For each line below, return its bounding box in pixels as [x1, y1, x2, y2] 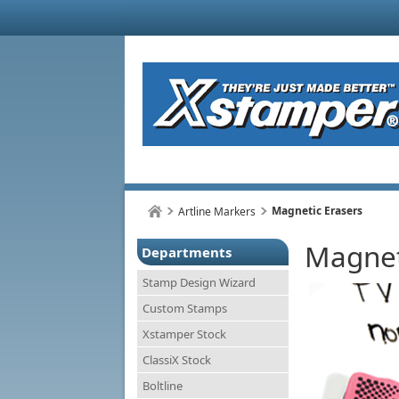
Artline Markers [178, 204, 256, 219]
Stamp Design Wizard [142, 274, 256, 290]
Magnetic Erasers [272, 203, 362, 218]
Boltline [142, 378, 183, 394]
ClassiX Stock [142, 352, 211, 368]
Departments [142, 243, 232, 261]
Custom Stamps [142, 300, 227, 316]
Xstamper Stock [142, 326, 226, 342]
